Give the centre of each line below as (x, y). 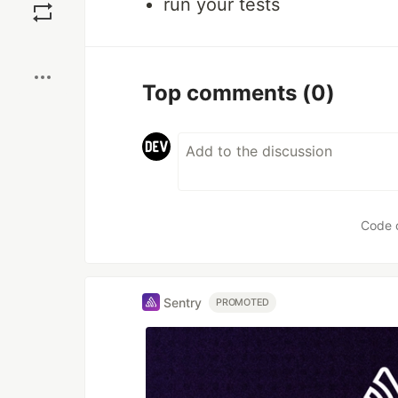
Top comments (222, 93)
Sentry (183, 302)
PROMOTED (243, 302)
